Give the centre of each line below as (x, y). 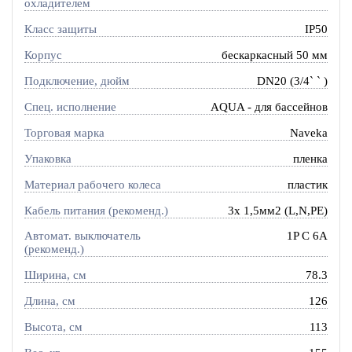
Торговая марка (64, 132)
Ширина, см (55, 275)
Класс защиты (60, 29)
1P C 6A (308, 236)
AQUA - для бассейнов (269, 106)
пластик (308, 184)
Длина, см (49, 301)
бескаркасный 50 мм (275, 55)
